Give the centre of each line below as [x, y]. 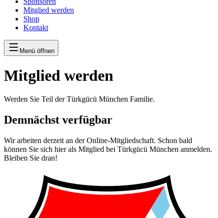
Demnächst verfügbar [58, 119]
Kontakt [36, 28]
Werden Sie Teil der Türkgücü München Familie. [79, 99]
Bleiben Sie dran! [31, 158]
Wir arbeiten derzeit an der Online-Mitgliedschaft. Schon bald [98, 140]
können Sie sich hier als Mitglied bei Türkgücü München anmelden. [108, 149]
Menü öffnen [37, 51]
